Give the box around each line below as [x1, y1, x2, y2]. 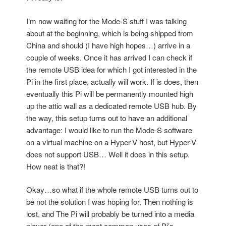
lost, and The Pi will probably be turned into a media [26, 208, 195, 219]
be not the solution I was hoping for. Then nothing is [26, 196, 194, 207]
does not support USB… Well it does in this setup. [26, 148, 190, 159]
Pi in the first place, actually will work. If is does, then [26, 76, 199, 87]
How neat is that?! [26, 160, 86, 172]
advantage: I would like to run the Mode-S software [26, 124, 193, 135]
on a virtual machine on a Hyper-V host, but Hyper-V [26, 136, 197, 147]
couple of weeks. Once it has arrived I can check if [26, 51, 193, 63]
